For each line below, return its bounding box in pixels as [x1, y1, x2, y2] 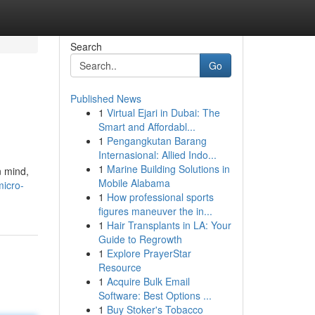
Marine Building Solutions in [106, 162, 230, 176]
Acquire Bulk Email [106, 274, 190, 288]
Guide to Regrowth [98, 232, 182, 246]
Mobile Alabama [98, 176, 170, 190]
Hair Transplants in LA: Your [106, 218, 231, 232]
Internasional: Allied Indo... [98, 148, 217, 162]
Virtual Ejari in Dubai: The [106, 105, 220, 120]
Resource [98, 260, 141, 274]
